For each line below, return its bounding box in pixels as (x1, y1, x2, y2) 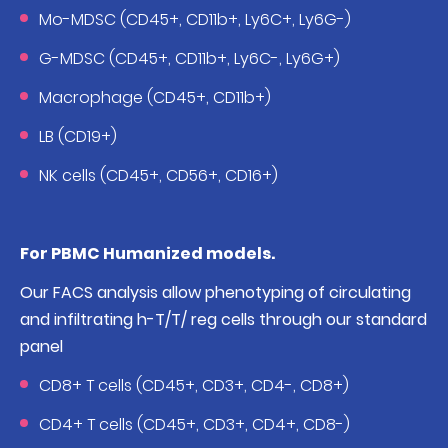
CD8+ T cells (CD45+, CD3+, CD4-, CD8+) (39, 374, 349, 398)
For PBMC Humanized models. (20, 242, 275, 266)
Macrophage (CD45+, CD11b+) (39, 86, 271, 110)
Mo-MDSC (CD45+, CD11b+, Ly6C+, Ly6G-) (39, 8, 351, 32)
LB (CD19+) (39, 125, 117, 149)
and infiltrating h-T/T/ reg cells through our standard (20, 308, 427, 332)
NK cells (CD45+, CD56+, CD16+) (39, 164, 278, 188)
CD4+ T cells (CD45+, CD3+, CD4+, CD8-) (39, 413, 350, 437)
